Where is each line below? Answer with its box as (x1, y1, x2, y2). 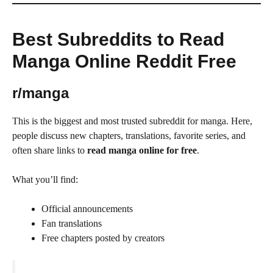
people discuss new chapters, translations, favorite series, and (12, 130, 246, 141)
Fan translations (41, 218, 102, 229)
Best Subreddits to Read (12, 29, 224, 49)
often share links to (12, 144, 87, 155)
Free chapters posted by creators (41, 232, 165, 243)
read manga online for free (87, 144, 197, 155)
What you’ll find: (12, 174, 78, 185)
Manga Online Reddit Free (12, 51, 236, 71)
